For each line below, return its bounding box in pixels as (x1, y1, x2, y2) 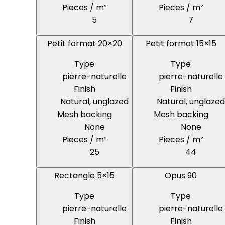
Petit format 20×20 (47, 38, 122, 50)
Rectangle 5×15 (54, 170, 115, 182)
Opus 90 (165, 170, 197, 182)
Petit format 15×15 (145, 38, 216, 50)
